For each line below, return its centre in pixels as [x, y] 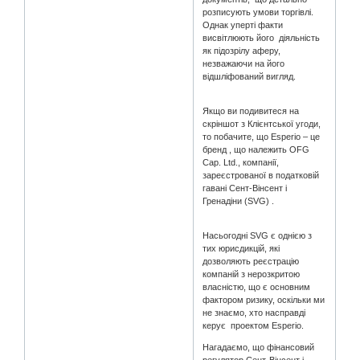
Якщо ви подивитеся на [251, 111]
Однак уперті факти [243, 25]
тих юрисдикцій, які [241, 249]
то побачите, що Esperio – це [262, 137]
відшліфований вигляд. [250, 77]
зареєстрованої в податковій [261, 176]
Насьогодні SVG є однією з [258, 236]
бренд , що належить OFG [256, 150]
